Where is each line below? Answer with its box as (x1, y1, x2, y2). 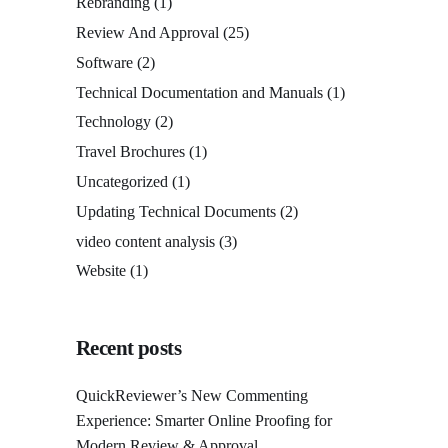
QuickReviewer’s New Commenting (76, 387, 308, 405)
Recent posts (76, 336, 182, 361)
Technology (76, 113, 151, 131)
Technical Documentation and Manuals (76, 83, 323, 101)
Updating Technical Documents (76, 202, 276, 220)
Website (76, 262, 126, 280)
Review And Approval (76, 24, 219, 42)
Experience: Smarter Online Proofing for (76, 412, 332, 430)
